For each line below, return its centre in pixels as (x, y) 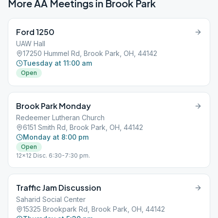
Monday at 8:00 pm (56, 137)
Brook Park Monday (54, 106)
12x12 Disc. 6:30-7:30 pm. (53, 155)
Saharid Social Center (51, 199)
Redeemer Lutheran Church (60, 118)
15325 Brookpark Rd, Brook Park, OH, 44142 (94, 209)
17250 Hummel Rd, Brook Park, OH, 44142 (90, 53)
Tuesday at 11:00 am (57, 63)
